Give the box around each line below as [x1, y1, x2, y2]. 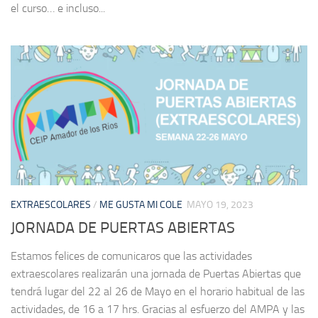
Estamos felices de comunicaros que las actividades [11, 249, 252, 263]
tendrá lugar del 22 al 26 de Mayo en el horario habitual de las [11, 285, 305, 299]
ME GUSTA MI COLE [99, 199, 182, 212]
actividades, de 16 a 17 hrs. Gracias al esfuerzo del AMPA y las [11, 302, 305, 317]
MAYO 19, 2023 [187, 199, 253, 212]
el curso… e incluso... [11, 1, 105, 16]
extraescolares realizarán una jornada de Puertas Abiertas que [11, 267, 301, 281]
